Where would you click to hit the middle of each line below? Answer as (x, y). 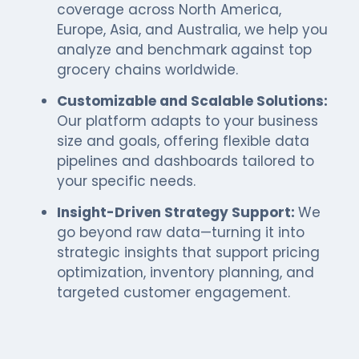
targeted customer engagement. (173, 292)
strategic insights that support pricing (188, 252)
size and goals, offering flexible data (183, 141)
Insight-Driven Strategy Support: (177, 212)
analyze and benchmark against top (184, 49)
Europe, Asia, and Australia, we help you (192, 29)
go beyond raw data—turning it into (181, 232)
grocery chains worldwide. (147, 69)
